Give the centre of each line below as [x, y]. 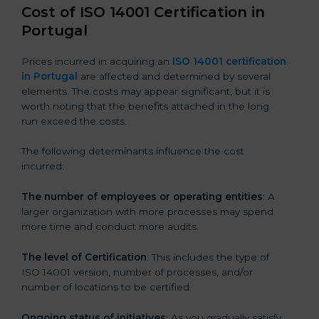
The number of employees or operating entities [142, 197]
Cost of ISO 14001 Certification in [143, 12]
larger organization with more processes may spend [147, 212]
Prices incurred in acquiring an [97, 61]
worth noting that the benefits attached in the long [145, 106]
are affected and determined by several [174, 76]
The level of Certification [84, 257]
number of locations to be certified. [106, 287]
